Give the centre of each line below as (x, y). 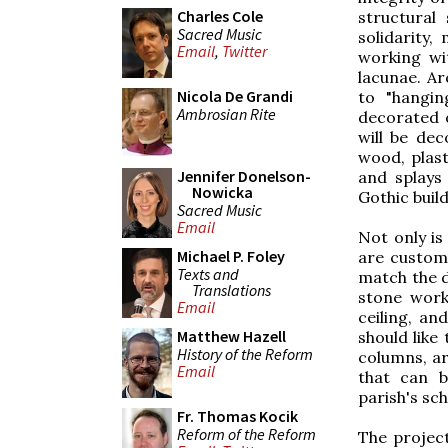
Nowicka (222, 192)
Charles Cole (220, 16)
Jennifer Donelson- (244, 176)
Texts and (208, 273)
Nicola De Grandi (235, 96)
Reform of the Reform (246, 433)
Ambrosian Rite (226, 113)
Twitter (244, 51)
